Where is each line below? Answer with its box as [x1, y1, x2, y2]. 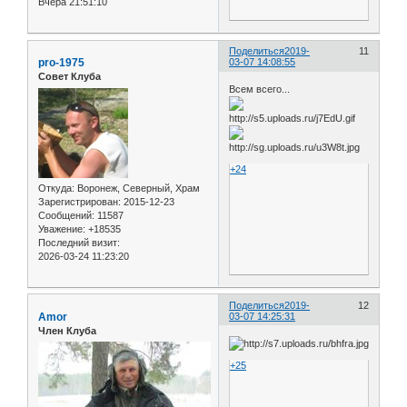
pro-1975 [38, 56, 84, 70]
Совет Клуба [38, 71, 101, 83]
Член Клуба [38, 324, 96, 336]
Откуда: [38, 182, 74, 194]
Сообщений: [38, 209, 94, 221]
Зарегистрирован [38, 195, 118, 207]
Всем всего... [229, 83, 291, 94]
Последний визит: [38, 236, 120, 248]
